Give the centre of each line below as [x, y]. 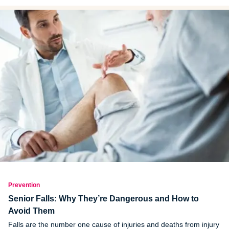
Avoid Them [31, 211]
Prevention [24, 185]
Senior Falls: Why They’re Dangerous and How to [104, 199]
